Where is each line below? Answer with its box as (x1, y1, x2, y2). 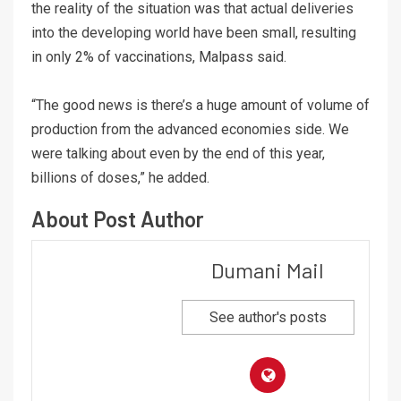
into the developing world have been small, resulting (31, 24, 356, 42)
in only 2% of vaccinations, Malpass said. (31, 48, 286, 66)
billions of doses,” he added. (31, 169, 209, 187)
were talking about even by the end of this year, (31, 145, 325, 163)
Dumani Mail (211, 257, 324, 284)
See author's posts (209, 309, 327, 327)
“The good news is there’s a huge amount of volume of (31, 97, 370, 115)
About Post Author (31, 206, 204, 233)
